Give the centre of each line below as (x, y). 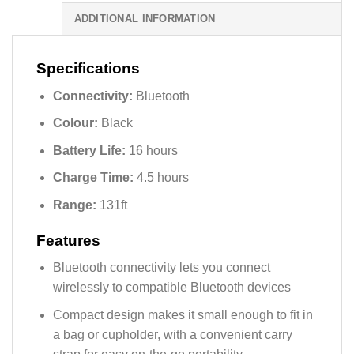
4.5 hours (161, 178)
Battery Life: (89, 150)
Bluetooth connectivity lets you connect (161, 268)
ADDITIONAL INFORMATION (145, 19)
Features (68, 240)
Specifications (88, 69)
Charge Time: (93, 178)
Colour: (77, 123)
